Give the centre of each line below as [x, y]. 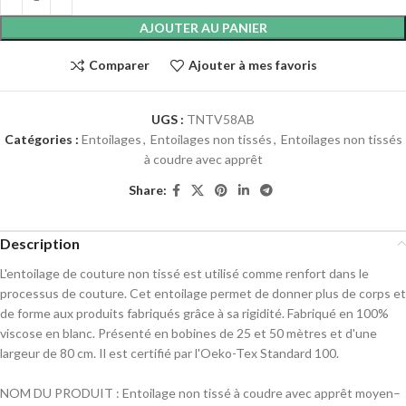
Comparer [119, 65]
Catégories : [41, 139]
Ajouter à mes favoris [252, 65]
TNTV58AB [221, 119]
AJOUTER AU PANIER [203, 27]
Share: [147, 190]
